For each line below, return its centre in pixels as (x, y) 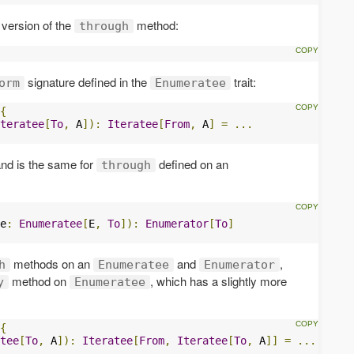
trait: (243, 81)
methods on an (52, 263)
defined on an (192, 164)
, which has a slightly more (218, 281)
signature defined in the (87, 81)
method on (39, 281)
